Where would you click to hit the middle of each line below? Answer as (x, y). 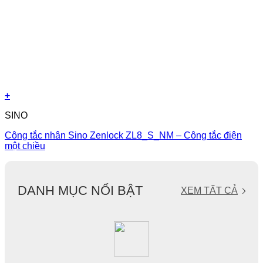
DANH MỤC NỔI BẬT (80, 191)
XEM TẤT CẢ (209, 191)
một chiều (25, 146)
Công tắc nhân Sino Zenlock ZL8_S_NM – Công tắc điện (123, 136)
